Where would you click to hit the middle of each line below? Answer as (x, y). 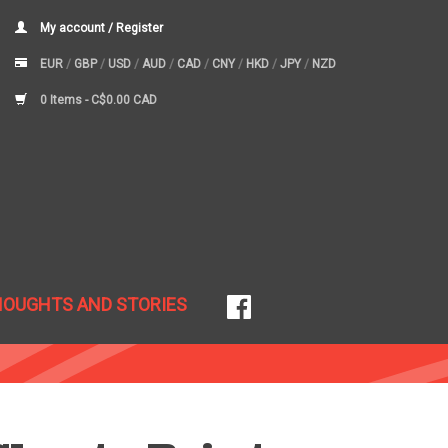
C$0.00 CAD (124, 100)
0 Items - (64, 100)
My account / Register (100, 28)
